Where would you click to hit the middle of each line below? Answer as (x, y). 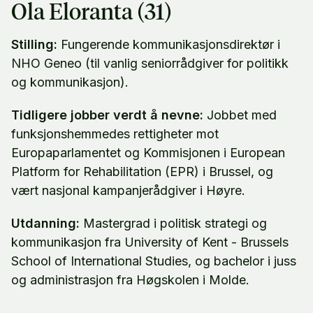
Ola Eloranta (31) (92, 13)
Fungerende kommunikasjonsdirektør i (169, 44)
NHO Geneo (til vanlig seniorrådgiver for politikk (150, 63)
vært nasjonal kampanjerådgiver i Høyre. (128, 190)
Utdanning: (45, 223)
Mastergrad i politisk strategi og (173, 223)
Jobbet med (240, 115)
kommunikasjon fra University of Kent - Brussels (150, 242)
